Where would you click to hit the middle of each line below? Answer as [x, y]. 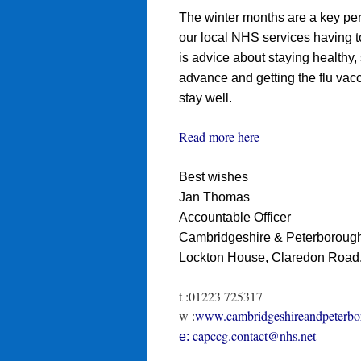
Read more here [219, 136]
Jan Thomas [214, 197]
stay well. [205, 98]
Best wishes [214, 176]
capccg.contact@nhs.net [254, 335]
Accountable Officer [235, 217]
